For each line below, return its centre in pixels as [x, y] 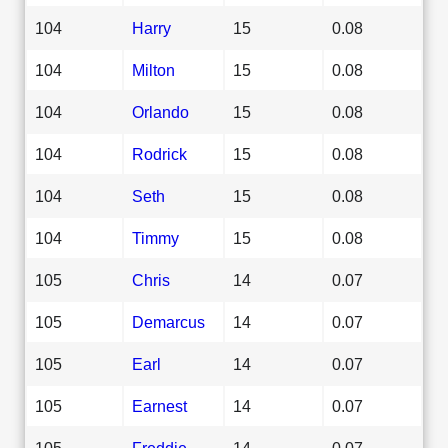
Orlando [160, 111]
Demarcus [168, 321]
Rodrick [159, 153]
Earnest [159, 405]
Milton [153, 69]
